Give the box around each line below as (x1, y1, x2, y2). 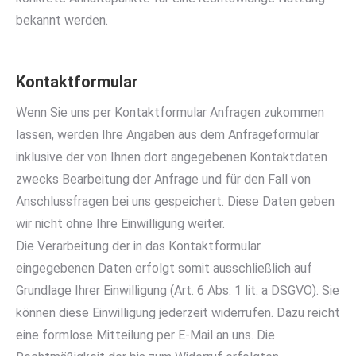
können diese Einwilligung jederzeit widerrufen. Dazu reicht (16, 305, 340, 320)
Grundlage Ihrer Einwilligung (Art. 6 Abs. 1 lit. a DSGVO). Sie (16, 283, 339, 298)
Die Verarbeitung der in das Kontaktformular (16, 238, 261, 253)
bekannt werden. (16, 13, 108, 28)
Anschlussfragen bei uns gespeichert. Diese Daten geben (16, 194, 335, 209)
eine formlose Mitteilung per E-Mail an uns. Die (16, 327, 275, 342)
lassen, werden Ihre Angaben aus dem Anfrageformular (16, 127, 319, 142)
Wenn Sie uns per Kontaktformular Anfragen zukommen (16, 105, 324, 120)
